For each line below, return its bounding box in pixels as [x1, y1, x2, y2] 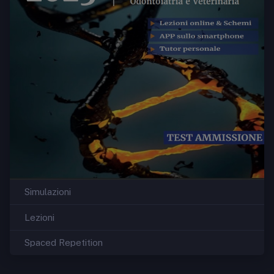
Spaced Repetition [24, 237, 103, 248]
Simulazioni [24, 187, 71, 198]
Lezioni [24, 212, 54, 223]
